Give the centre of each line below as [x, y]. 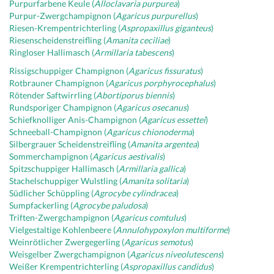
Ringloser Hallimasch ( [52, 52]
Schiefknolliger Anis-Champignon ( [75, 120]
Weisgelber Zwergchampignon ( [69, 254]
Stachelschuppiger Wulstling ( [65, 181]
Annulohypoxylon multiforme [172, 230]
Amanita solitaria [154, 181]
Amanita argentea [164, 144]
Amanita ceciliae [137, 40]
